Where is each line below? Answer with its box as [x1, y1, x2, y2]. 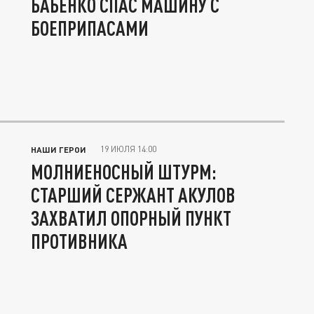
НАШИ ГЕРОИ [31, 144, 86, 155]
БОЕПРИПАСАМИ [31, 16, 149, 41]
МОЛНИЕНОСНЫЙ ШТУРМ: [31, 160, 217, 184]
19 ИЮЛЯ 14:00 [100, 144, 156, 155]
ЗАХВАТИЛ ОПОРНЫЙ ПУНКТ [31, 206, 231, 231]
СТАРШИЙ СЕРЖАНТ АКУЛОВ [31, 183, 235, 207]
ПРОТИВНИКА [31, 229, 128, 254]
